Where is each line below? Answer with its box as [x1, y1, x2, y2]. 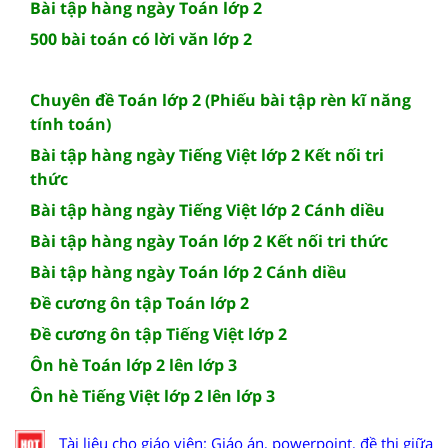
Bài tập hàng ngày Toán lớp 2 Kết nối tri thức [30, 229, 388, 252]
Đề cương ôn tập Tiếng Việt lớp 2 [30, 322, 287, 345]
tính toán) [30, 112, 111, 135]
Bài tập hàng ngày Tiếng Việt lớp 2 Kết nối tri [30, 143, 384, 166]
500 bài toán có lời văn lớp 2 [30, 27, 252, 50]
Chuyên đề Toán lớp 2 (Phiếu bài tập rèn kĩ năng [30, 88, 411, 111]
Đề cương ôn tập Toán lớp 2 [30, 291, 249, 314]
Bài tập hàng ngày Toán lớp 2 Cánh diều [30, 260, 347, 283]
